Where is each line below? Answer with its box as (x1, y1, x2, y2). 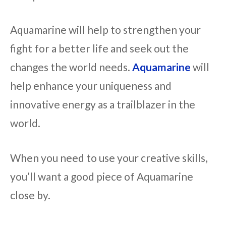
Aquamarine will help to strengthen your (10, 23, 201, 36)
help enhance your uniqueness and (10, 79, 172, 92)
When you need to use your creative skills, (10, 151, 207, 164)
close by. (10, 188, 50, 201)
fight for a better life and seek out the (10, 42, 189, 55)
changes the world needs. (10, 61, 132, 74)
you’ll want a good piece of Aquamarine (10, 169, 193, 183)
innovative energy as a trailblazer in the (10, 98, 195, 111)
